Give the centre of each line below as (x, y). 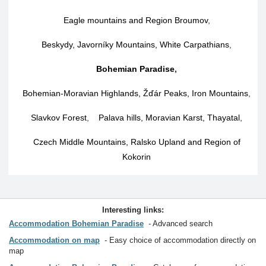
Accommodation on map (54, 240)
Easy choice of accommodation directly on (183, 240)
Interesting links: (133, 210)
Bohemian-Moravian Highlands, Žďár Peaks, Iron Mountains (135, 93)
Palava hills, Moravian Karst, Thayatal (169, 118)
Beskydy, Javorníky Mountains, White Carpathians (135, 45)
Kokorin (137, 157)
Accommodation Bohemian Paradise (76, 224)
